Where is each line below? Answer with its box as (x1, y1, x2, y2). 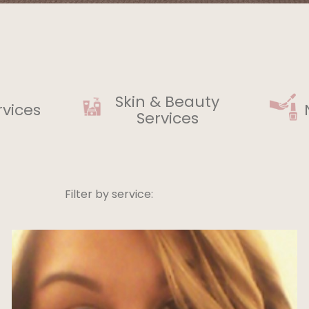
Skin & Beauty (115, 90, 220, 112)
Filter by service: (64, 186, 153, 203)
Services (136, 107, 199, 129)
